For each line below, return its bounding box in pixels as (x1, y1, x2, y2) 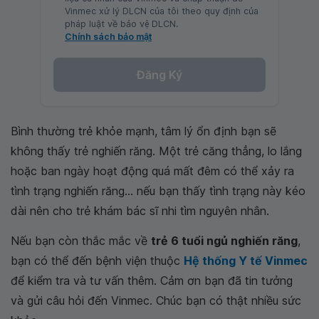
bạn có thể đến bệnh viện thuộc (11, 253, 184, 268)
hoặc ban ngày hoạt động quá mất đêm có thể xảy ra (11, 164, 294, 178)
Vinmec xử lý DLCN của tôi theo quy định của (65, 6, 258, 16)
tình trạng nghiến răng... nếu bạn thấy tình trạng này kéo (11, 184, 305, 198)
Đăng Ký (137, 68, 182, 82)
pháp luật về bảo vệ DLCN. (65, 19, 178, 29)
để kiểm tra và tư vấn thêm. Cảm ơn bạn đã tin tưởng (11, 273, 293, 288)
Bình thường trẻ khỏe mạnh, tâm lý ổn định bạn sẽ (11, 124, 276, 138)
